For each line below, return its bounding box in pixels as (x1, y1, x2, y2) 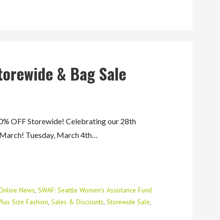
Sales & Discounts (51, 197, 104, 206)
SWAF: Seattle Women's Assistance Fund (38, 185, 152, 194)
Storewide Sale (107, 197, 150, 206)
